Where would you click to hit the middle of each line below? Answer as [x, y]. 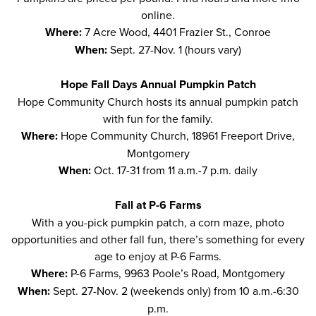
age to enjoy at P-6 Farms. [158, 256]
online [157, 15]
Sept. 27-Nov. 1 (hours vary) [176, 49]
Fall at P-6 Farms [158, 205]
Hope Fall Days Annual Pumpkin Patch [158, 84]
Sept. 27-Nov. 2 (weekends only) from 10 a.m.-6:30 [176, 291]
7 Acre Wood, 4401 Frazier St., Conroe [178, 32]
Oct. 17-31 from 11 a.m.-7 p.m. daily [176, 170]
